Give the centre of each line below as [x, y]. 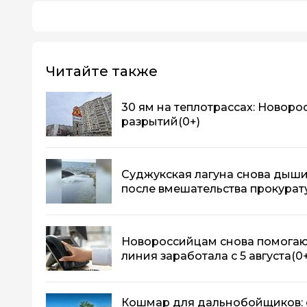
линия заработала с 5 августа [206, 256]
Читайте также [102, 72]
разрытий [150, 121]
